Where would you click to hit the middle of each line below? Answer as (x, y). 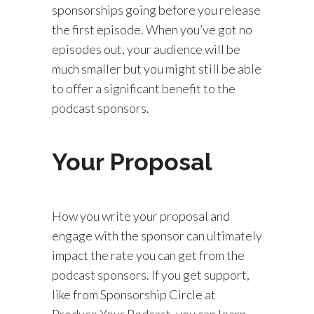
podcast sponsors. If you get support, (151, 275)
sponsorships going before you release (156, 10)
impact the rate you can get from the (148, 255)
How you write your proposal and (141, 216)
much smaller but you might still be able (157, 69)
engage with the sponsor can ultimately (157, 235)
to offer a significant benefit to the (144, 88)
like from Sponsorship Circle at (134, 294)
